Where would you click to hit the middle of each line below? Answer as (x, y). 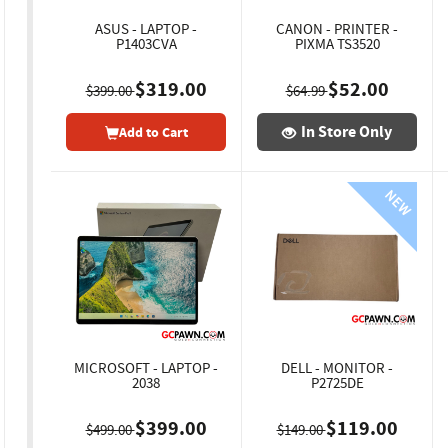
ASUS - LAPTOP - (146, 29)
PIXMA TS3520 (337, 44)
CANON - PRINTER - (337, 29)
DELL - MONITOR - (337, 368)
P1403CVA (146, 44)
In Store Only (346, 131)
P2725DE (337, 383)
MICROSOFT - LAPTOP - (146, 368)
